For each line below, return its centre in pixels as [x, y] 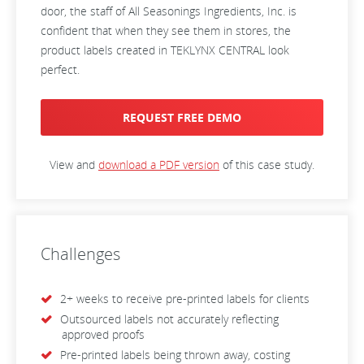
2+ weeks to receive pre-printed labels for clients [185, 299]
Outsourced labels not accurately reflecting [169, 319]
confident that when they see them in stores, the [166, 30]
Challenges [80, 254]
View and [74, 165]
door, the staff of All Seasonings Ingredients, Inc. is [169, 11]
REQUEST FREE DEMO [182, 117]
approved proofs [103, 334]
